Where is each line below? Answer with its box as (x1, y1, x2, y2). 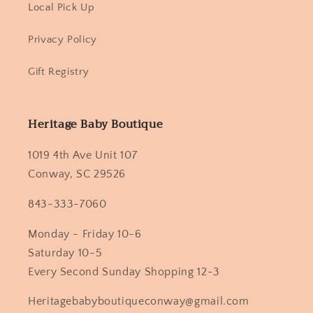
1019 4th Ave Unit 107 (28, 150, 138, 162)
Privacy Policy (28, 34, 97, 45)
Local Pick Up (28, 1, 95, 13)
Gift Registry (28, 66, 89, 78)
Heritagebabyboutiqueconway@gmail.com (28, 296, 249, 308)
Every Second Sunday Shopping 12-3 (28, 265, 220, 278)
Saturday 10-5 (28, 247, 103, 259)
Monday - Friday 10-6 (28, 228, 142, 240)
